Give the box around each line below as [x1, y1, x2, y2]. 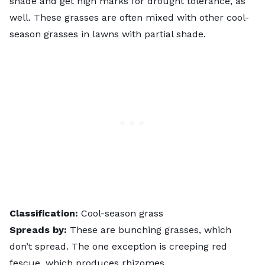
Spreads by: [9, 224, 67, 235]
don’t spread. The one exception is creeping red [9, 240, 227, 252]
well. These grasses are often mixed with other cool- [9, 11, 249, 23]
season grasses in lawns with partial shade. [9, 28, 206, 40]
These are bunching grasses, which [67, 224, 231, 235]
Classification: [9, 207, 81, 219]
